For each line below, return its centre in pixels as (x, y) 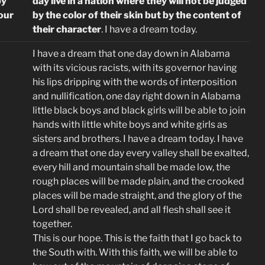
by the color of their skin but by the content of (137, 15)
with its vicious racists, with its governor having (135, 68)
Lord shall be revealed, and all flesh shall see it (132, 210)
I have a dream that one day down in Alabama (131, 54)
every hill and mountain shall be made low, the (131, 167)
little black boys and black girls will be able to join (139, 110)
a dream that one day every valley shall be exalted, (141, 153)
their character (67, 29)
